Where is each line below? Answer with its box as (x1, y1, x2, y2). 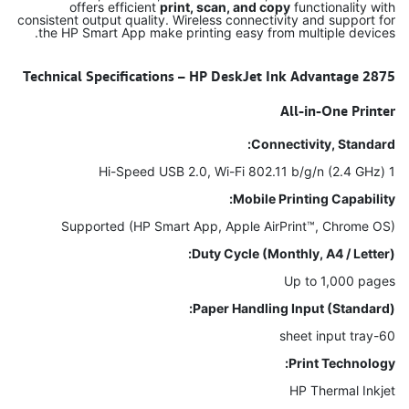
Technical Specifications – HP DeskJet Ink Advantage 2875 (23, 68, 395, 84)
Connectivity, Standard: (251, 136, 395, 152)
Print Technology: (288, 355, 395, 371)
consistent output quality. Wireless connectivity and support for (17, 12, 395, 27)
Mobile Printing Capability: (233, 191, 395, 206)
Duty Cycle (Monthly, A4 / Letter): (192, 246, 395, 261)
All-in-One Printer (280, 102, 395, 119)
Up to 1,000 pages (284, 273, 395, 288)
